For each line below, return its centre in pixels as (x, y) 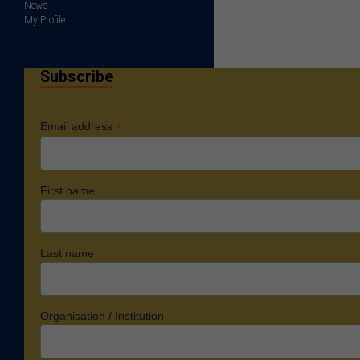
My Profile (45, 20)
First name (67, 191)
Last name (67, 254)
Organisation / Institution (102, 315)
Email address (78, 127)
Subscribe (77, 77)
